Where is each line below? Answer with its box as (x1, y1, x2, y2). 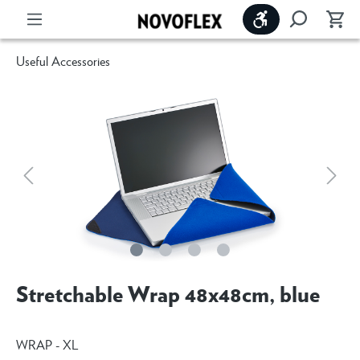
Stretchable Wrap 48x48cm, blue (16, 276, 320, 310)
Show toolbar (269, 9, 337, 27)
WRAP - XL (16, 335, 78, 354)
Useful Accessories (16, 51, 110, 70)
